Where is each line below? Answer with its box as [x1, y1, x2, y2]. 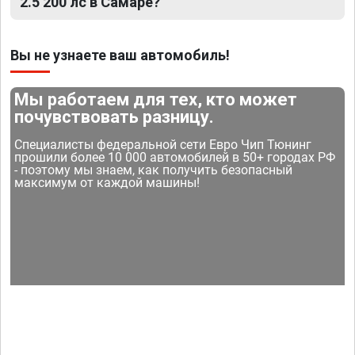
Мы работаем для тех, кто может [14, 90, 298, 110]
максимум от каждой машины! [14, 175, 200, 191]
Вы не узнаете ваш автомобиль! [10, 47, 230, 64]
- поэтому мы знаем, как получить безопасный [14, 162, 293, 178]
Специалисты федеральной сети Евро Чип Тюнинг [14, 137, 312, 153]
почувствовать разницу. [14, 107, 215, 128]
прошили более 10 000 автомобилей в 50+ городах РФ [14, 150, 336, 166]
